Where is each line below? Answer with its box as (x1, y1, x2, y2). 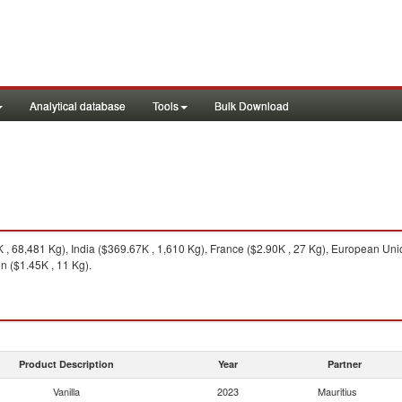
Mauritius (318, 384, 357, 398)
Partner (328, 357, 362, 371)
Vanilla (53, 384, 80, 398)
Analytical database (30, 98, 126, 113)
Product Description (19, 357, 114, 371)
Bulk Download (214, 98, 289, 113)
